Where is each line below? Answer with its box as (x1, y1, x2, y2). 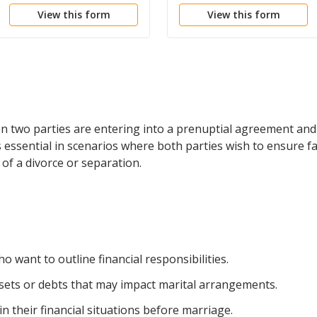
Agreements (9, 44, 74, 59)
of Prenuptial (9, 27, 79, 42)
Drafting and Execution (9, 10, 132, 25)
